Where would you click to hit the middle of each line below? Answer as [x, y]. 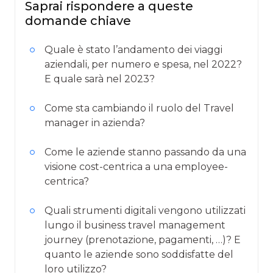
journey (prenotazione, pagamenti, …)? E [143, 239]
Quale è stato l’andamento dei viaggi [133, 49]
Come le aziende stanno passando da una [145, 152]
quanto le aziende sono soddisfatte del [139, 254]
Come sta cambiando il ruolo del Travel [139, 108]
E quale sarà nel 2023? [100, 79]
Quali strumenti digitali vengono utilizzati [145, 210]
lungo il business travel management [135, 225]
